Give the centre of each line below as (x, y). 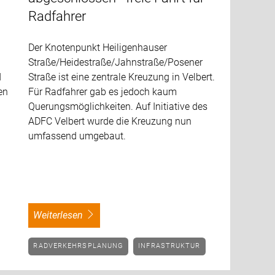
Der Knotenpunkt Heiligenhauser (98, 47)
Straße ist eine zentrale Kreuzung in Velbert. (122, 77)
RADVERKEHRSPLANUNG (81, 246)
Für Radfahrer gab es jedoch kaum (103, 91)
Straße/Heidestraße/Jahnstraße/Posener (116, 62)
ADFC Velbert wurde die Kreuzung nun (110, 121)
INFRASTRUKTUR (171, 246)
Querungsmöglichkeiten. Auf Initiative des (118, 106)
